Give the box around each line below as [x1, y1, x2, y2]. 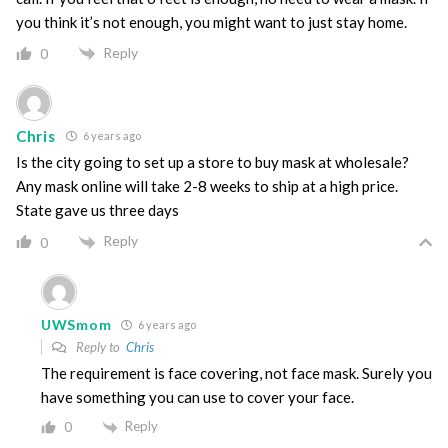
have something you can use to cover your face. [41, 387, 354, 406]
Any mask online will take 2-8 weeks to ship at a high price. [16, 177, 398, 196]
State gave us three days [16, 201, 179, 220]
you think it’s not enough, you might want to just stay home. [16, 13, 407, 31]
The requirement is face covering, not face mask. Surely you [41, 363, 432, 382]
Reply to [73, 338, 126, 355]
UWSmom [41, 315, 112, 333]
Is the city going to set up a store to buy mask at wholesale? [16, 153, 409, 172]
